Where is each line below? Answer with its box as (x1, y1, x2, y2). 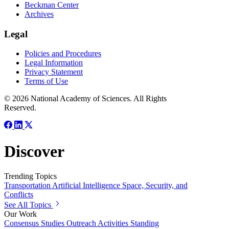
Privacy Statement (25, 67, 83, 77)
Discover (4, 142, 64, 161)
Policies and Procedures (25, 49, 101, 58)
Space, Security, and (122, 181, 188, 190)
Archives (25, 10, 54, 18)
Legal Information (25, 58, 83, 67)
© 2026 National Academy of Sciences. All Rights (4, 94, 167, 103)
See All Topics (4, 200, 51, 210)
